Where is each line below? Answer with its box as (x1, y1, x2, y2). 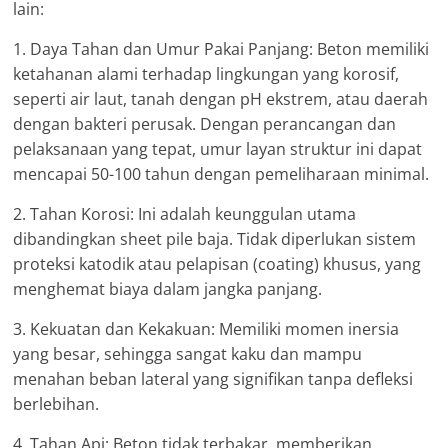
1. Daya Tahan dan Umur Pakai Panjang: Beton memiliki (13, 37, 430, 60)
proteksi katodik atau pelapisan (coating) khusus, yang (13, 252, 422, 275)
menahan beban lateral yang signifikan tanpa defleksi (13, 367, 414, 390)
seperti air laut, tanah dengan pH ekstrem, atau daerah (13, 87, 429, 110)
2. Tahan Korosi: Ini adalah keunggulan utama (13, 202, 357, 225)
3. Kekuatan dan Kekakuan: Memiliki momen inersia (13, 317, 400, 340)
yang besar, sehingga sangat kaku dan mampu (13, 342, 363, 365)
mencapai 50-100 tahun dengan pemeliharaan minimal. (13, 162, 430, 185)
